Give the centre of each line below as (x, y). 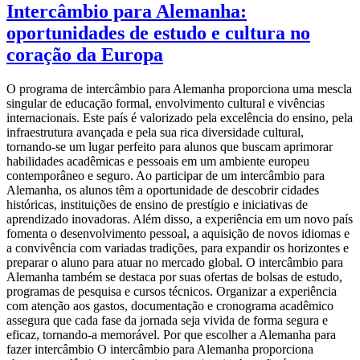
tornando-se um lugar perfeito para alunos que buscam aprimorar (170, 146)
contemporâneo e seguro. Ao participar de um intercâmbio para (166, 175)
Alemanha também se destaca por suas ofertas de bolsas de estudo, (174, 276)
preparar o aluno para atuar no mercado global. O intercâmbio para (175, 262)
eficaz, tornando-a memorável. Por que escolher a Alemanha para (171, 334)
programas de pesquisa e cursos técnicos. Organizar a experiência (172, 291)
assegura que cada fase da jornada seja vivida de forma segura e (167, 320)
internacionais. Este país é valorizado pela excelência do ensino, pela (180, 117)
